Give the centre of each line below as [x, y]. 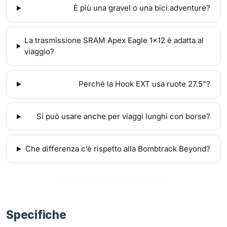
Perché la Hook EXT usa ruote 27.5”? [144, 84]
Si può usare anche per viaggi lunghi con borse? [123, 117]
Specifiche [36, 215]
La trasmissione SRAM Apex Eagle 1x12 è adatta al [114, 41]
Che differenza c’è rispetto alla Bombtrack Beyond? [118, 149]
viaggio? [39, 52]
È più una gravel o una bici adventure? [142, 8]
